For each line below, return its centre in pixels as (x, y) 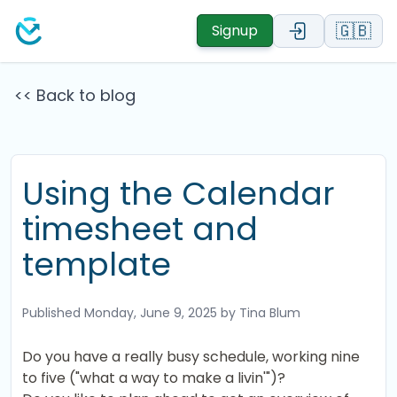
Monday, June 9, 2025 (151, 313)
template (97, 265)
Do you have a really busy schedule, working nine (191, 357)
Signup (235, 31)
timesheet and (140, 229)
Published (53, 313)
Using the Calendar (179, 194)
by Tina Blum (259, 313)
